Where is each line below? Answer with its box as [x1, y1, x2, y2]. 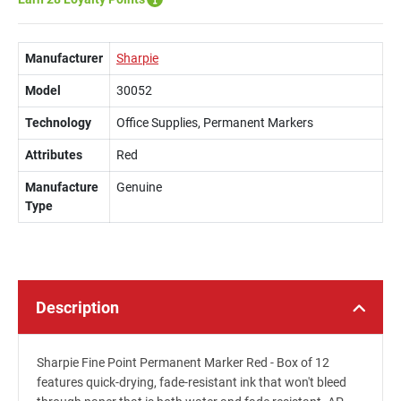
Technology [25, 115, 91, 130]
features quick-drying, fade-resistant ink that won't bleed [37, 375, 346, 389]
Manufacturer [25, 51, 103, 65]
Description [36, 298, 119, 317]
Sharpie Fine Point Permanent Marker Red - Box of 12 [37, 355, 329, 370]
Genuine [116, 180, 162, 194]
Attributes [25, 148, 82, 162]
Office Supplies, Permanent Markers [116, 115, 313, 130]
